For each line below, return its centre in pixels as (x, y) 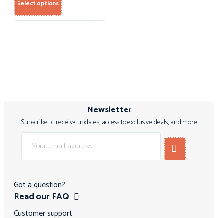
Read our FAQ (41, 197)
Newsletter (109, 110)
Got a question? (39, 185)
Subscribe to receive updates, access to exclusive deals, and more (109, 123)
